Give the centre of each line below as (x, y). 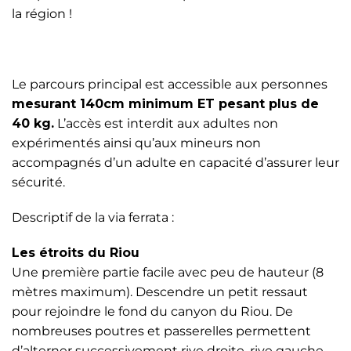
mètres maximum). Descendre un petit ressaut (160, 292)
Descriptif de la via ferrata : (93, 217)
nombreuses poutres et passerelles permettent (161, 331)
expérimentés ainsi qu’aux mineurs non (136, 143)
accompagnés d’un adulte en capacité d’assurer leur (175, 163)
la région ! (42, 14)
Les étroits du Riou (76, 253)
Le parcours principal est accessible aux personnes (170, 84)
